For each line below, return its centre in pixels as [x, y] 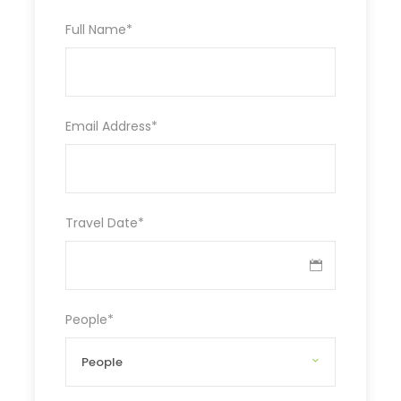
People [86, 320]
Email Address [108, 127]
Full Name [96, 30]
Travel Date [102, 223]
